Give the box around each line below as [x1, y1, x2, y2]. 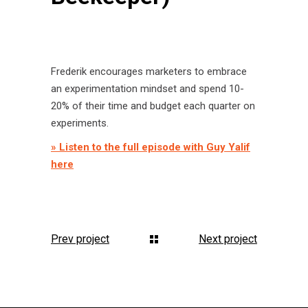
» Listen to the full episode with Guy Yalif [51, 141, 250, 153]
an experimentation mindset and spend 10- [51, 82, 244, 95]
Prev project [51, 232, 109, 246]
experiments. [51, 117, 109, 129]
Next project [199, 232, 257, 246]
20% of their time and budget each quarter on [51, 100, 255, 112]
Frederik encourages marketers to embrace [51, 65, 247, 78]
